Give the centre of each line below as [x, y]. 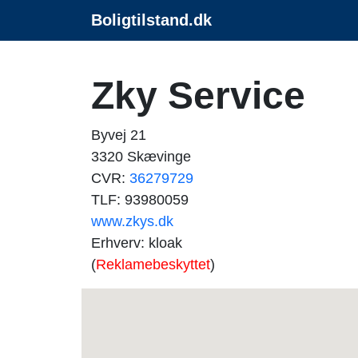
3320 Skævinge [141, 157]
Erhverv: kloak [137, 243]
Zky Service [198, 95]
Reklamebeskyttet [153, 265]
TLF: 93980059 [140, 200]
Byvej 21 [119, 135]
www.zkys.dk [132, 221]
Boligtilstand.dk [151, 20]
